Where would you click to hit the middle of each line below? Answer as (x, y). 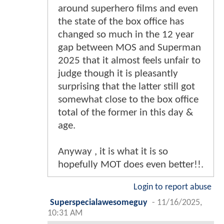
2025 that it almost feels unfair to (129, 61)
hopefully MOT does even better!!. (131, 165)
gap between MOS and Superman (129, 48)
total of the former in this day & (125, 113)
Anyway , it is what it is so (113, 152)
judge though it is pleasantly (118, 74)
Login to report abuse (172, 187)
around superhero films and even (128, 9)
